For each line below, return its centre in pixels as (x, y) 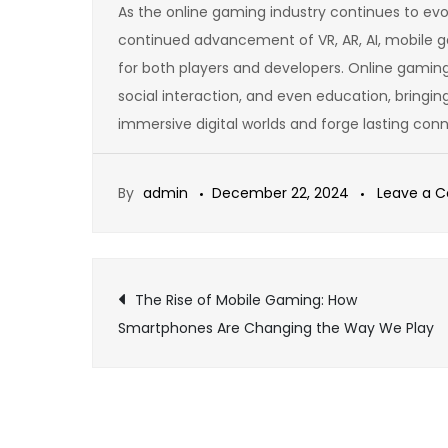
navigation (230, 363)
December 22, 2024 (280, 192)
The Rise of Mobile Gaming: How (246, 299)
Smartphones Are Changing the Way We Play (276, 327)
